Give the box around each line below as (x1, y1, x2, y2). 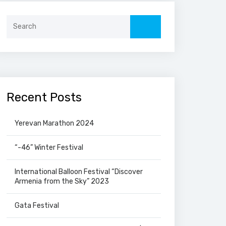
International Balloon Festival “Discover (15, 167, 143, 176)
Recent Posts (7, 90, 82, 104)
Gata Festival (15, 201, 59, 210)
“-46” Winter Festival (15, 143, 83, 152)
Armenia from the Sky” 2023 (15, 177, 109, 186)
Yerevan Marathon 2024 (15, 119, 94, 128)
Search (129, 15, 153, 24)
